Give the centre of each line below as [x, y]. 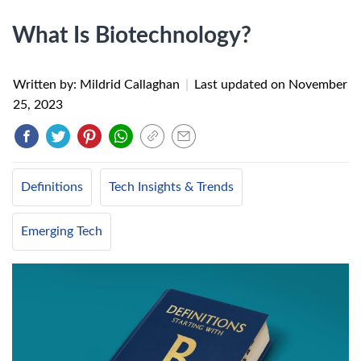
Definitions [52, 187]
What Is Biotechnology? [132, 35]
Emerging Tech [62, 231]
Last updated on [241, 85]
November [318, 85]
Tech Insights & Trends [171, 187]
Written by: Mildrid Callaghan [98, 85]
